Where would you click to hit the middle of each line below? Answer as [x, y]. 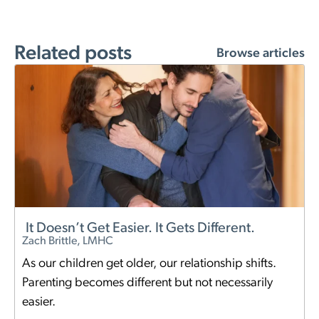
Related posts [73, 54]
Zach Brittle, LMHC [68, 242]
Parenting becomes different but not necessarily [147, 283]
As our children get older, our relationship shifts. [149, 264]
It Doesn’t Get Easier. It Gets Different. [140, 229]
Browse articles [261, 54]
